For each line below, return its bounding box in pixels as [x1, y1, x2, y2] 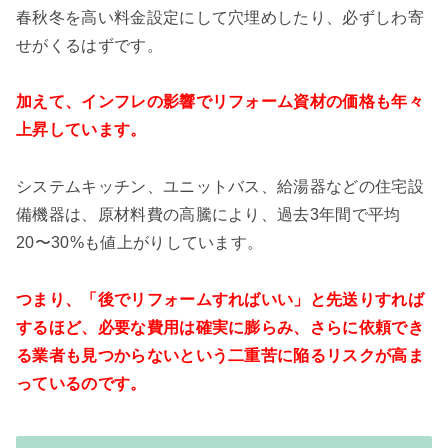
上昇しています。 [16, 121, 147, 139]
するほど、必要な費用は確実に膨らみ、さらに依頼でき [16, 318, 424, 336]
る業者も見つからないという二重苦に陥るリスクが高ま [16, 346, 425, 364]
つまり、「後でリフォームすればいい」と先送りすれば [16, 290, 425, 308]
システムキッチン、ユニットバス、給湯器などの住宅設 [16, 178, 424, 196]
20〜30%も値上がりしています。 [16, 234, 264, 252]
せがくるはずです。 [16, 36, 163, 54]
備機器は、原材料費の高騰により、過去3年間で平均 [16, 206, 401, 224]
